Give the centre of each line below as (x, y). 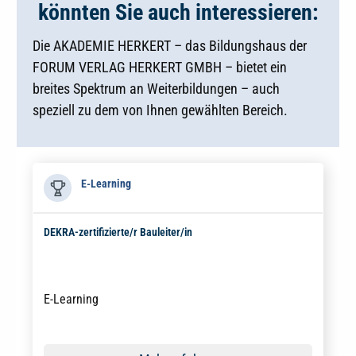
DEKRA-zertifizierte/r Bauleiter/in (118, 232)
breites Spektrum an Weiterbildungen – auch (156, 89)
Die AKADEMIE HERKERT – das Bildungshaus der (170, 46)
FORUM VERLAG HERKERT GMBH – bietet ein (160, 68)
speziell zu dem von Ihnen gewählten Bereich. (160, 110)
